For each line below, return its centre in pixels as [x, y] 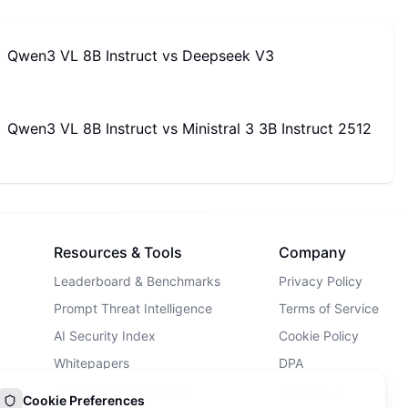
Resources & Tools [118, 252]
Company [312, 252]
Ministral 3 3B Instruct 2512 [277, 128]
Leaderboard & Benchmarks [137, 281]
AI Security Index [105, 336]
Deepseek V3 [228, 56]
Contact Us [312, 390]
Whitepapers [92, 363]
